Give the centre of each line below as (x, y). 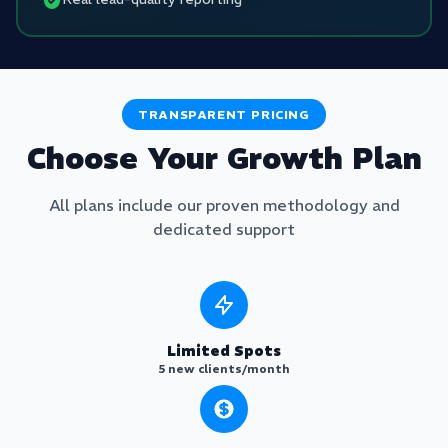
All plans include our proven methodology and (224, 205)
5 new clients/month (224, 368)
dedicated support (224, 229)
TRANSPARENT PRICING (224, 114)
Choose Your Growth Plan (224, 158)
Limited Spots (224, 351)
